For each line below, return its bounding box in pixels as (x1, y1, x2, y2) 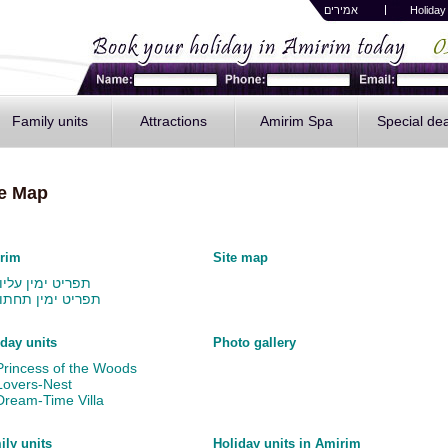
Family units (12, 113, 88, 129)
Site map (212, 250, 268, 265)
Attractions (139, 113, 207, 129)
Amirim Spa (259, 113, 333, 129)
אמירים (324, 4, 358, 16)
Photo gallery (212, 335, 296, 350)
